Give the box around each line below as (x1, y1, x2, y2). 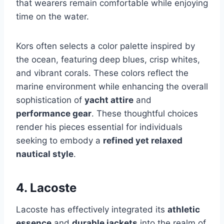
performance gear (16, 108, 91, 118)
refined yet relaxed (103, 135, 182, 145)
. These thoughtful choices (91, 108, 198, 118)
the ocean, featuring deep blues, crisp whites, (16, 54, 200, 64)
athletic (167, 204, 200, 214)
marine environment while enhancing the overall (16, 81, 208, 91)
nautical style (16, 148, 73, 159)
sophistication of (16, 94, 84, 105)
